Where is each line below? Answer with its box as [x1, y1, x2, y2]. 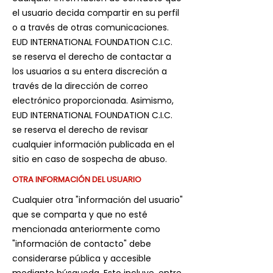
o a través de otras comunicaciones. [12, 21, 169, 34]
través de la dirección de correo [12, 80, 148, 92]
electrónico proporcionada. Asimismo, [12, 94, 174, 107]
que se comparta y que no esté [12, 208, 147, 221]
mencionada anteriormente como [12, 223, 160, 235]
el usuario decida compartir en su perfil [12, 7, 179, 19]
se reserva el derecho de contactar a [12, 51, 171, 63]
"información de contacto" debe [12, 238, 151, 250]
